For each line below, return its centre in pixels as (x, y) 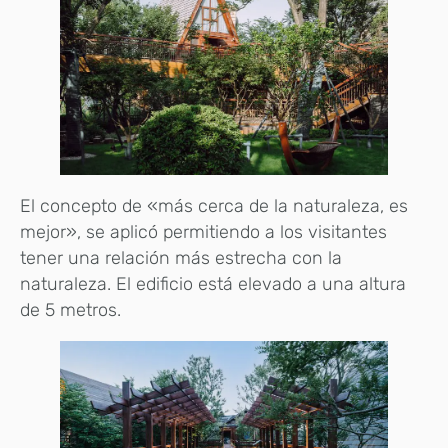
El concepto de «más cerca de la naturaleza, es (214, 206)
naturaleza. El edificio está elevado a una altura (213, 284)
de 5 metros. (70, 310)
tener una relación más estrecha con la (181, 258)
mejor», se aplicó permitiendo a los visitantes (203, 232)
